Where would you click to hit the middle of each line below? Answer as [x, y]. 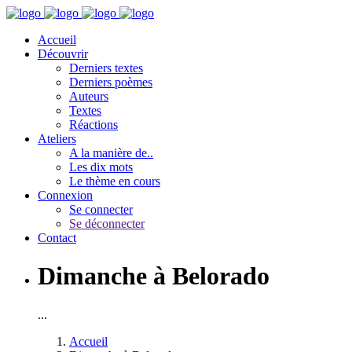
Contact [57, 238]
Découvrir [63, 54]
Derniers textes [106, 68]
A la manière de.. [111, 153]
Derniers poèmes [111, 82]
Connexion [65, 195]
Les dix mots [101, 167]
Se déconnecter [107, 224]
